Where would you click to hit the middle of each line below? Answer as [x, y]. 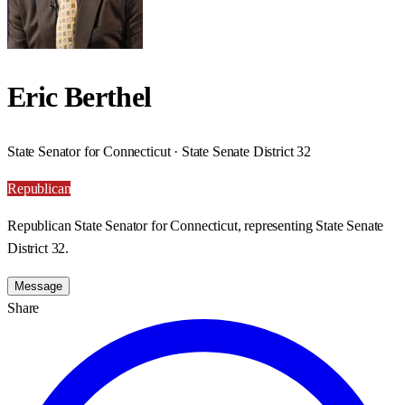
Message [38, 286]
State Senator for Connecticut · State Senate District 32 [160, 151]
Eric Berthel [80, 97]
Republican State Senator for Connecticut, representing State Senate [196, 225]
